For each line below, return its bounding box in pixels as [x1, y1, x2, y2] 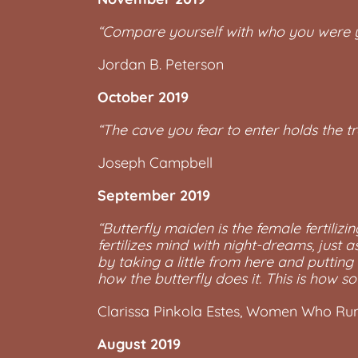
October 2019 [97, 88, 189, 106]
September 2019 [97, 186, 210, 205]
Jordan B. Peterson [97, 55, 224, 74]
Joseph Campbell [97, 153, 213, 172]
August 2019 [97, 335, 181, 353]
